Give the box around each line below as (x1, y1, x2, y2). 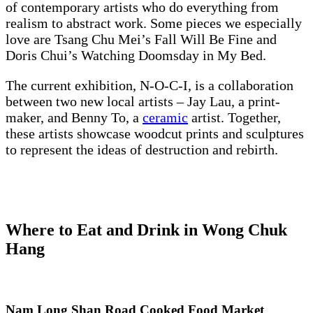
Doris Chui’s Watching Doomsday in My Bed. (6, 47, 273, 63)
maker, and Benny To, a (6, 109, 143, 125)
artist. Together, (188, 109, 281, 125)
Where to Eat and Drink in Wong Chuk (6, 220, 287, 239)
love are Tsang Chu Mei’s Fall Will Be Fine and (6, 31, 277, 47)
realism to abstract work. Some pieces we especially (6, 15, 302, 31)
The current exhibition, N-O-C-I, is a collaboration (6, 77, 293, 93)
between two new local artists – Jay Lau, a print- (6, 93, 280, 109)
